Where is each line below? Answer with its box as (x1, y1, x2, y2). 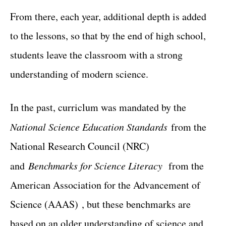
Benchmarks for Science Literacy (28, 159, 166, 172)
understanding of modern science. (10, 67, 148, 81)
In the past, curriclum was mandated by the (10, 100, 186, 114)
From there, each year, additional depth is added (10, 10, 206, 23)
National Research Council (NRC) (10, 139, 149, 153)
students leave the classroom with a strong (10, 48, 183, 62)
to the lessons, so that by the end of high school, (10, 29, 206, 42)
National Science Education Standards (10, 120, 171, 133)
